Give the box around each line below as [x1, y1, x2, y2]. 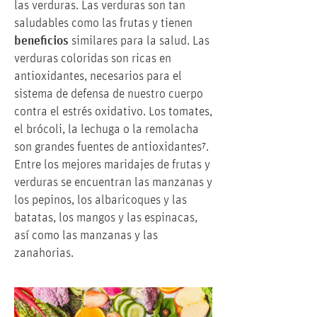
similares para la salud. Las [69, 35, 209, 48]
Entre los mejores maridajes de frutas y [14, 158, 210, 172]
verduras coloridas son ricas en [14, 52, 171, 66]
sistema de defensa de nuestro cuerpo [14, 88, 203, 101]
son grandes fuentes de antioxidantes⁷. [14, 141, 209, 154]
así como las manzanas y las [14, 229, 158, 243]
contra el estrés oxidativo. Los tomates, [14, 105, 212, 119]
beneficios [14, 35, 69, 48]
